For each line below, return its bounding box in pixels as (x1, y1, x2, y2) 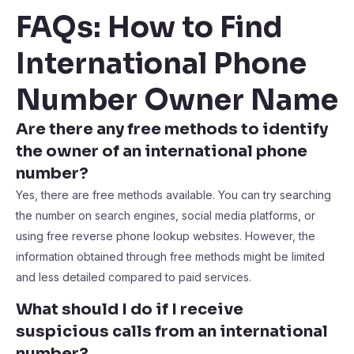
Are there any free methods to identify (16, 119, 328, 139)
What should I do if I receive (16, 299, 243, 319)
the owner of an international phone (16, 141, 307, 161)
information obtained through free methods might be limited (16, 250, 325, 263)
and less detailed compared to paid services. (16, 270, 251, 284)
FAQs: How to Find (16, 9, 283, 45)
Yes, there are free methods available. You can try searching (16, 188, 331, 201)
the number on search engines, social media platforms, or (16, 209, 315, 222)
